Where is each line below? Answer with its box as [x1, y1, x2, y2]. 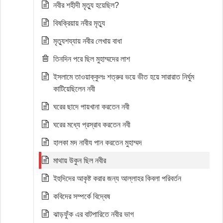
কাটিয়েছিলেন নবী [53, 85, 95, 93]
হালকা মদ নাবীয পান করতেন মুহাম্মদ [53, 138, 142, 147]
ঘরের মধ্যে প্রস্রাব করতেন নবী [53, 120, 130, 129]
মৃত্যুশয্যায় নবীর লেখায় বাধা [53, 37, 122, 45]
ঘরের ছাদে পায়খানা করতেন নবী [53, 103, 129, 111]
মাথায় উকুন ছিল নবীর [53, 156, 106, 165]
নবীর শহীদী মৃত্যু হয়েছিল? [53, 1, 119, 9]
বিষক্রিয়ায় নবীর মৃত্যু [53, 19, 105, 27]
